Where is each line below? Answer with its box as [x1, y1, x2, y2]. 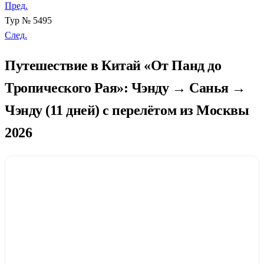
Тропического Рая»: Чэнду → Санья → [5, 80, 246, 95]
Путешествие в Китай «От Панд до [5, 57, 222, 73]
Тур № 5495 [5, 15, 52, 25]
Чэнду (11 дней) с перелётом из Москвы [5, 102, 249, 118]
